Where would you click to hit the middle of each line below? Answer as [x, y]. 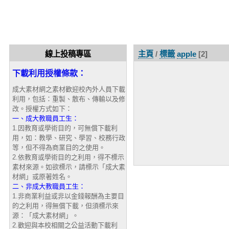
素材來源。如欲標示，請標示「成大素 [68, 167]
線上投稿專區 [68, 54]
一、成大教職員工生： [45, 118]
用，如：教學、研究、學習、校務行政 [68, 138]
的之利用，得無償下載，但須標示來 [65, 205]
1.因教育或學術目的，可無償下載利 [65, 128]
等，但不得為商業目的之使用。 [59, 147]
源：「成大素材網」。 [45, 215]
